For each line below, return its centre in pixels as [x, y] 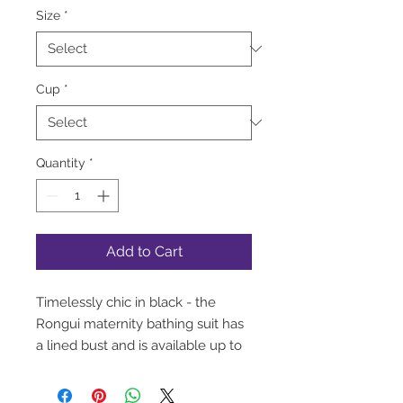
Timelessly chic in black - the [126, 302]
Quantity [61, 162]
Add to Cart [144, 251]
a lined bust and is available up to [139, 345]
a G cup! [62, 367]
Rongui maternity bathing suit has [140, 323]
